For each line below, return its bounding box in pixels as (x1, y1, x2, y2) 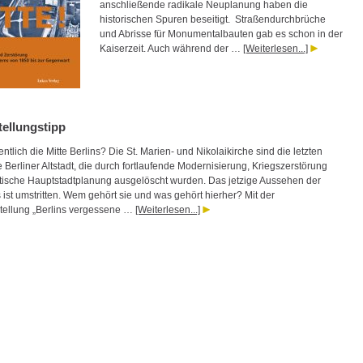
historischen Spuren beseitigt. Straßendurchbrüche (100, 14, 326, 25)
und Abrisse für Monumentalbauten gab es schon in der (100, 28, 343, 40)
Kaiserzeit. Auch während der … (100, 43, 243, 54)
